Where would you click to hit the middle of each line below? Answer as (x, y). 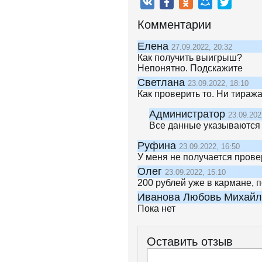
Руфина (158, 146)
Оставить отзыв (190, 242)
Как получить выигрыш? (190, 58)
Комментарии (174, 25)
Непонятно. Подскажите (190, 68)
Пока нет (156, 208)
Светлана (163, 82)
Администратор (189, 114)
